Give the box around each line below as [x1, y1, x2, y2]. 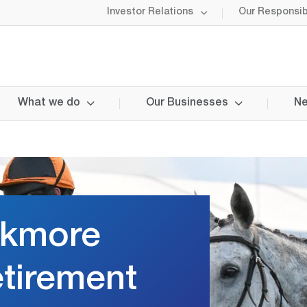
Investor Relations [107, 8, 193, 17]
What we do [18, 98, 80, 109]
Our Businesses [146, 98, 228, 109]
